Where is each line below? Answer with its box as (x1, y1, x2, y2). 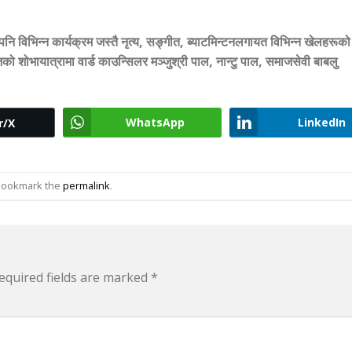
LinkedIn (297, 114, 346, 130)
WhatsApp (125, 114, 185, 130)
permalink (63, 178, 110, 193)
